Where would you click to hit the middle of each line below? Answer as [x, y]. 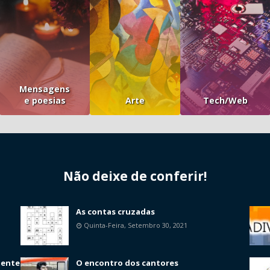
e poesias [45, 100]
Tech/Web [225, 100]
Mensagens [45, 89]
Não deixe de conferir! [135, 176]
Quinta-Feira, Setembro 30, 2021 [136, 225]
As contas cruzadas [115, 212]
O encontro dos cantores [127, 263]
